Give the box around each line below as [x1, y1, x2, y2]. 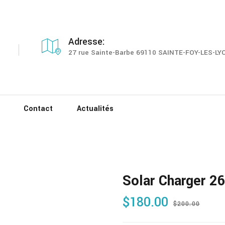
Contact [24, 103, 53, 114]
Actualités [77, 103, 114, 114]
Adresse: [68, 35, 105, 48]
